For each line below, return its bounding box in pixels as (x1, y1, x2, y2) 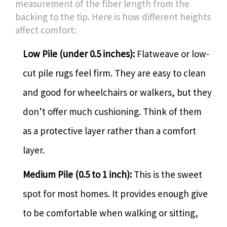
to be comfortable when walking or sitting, (23, 206, 198, 219)
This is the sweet (132, 168, 202, 180)
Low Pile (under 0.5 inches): (23, 47, 135, 60)
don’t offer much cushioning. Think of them (23, 105, 202, 118)
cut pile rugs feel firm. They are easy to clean (23, 66, 206, 79)
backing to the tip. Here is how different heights (15, 10, 211, 23)
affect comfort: (15, 23, 76, 36)
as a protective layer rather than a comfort (23, 124, 196, 137)
